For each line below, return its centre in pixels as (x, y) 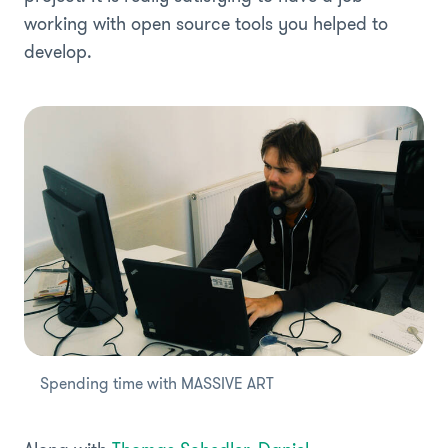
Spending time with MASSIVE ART (157, 383)
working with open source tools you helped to (206, 23)
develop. (58, 51)
